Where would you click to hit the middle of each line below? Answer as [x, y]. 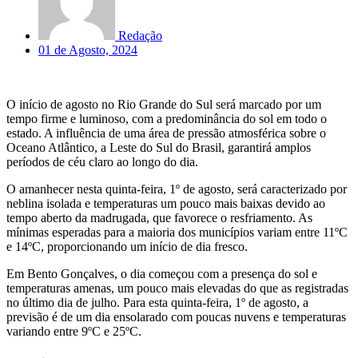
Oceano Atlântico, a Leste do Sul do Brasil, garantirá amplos [159, 147]
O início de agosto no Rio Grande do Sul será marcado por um [164, 104]
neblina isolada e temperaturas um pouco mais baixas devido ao [166, 203]
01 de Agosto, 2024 [88, 50]
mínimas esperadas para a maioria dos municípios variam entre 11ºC [177, 232]
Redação [140, 35]
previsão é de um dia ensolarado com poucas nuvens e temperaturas [176, 316]
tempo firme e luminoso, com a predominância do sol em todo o [167, 118]
